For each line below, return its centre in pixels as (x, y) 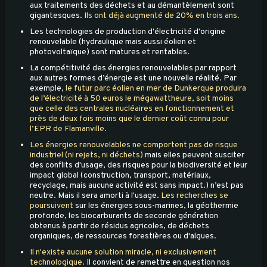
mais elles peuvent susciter (194, 156)
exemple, (48, 89)
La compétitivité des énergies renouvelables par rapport (133, 69)
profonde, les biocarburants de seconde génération (124, 216)
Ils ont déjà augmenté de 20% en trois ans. (162, 16)
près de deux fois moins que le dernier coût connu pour (129, 119)
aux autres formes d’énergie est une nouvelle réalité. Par (133, 79)
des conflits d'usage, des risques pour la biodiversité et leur (139, 166)
